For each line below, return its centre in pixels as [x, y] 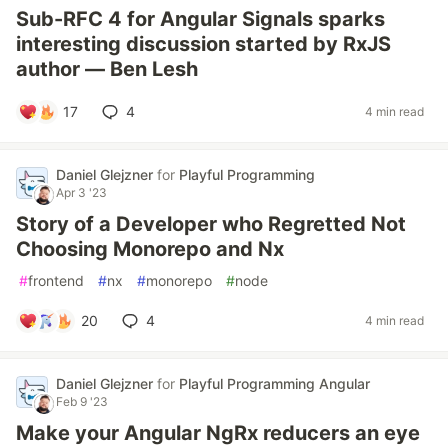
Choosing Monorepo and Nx [150, 248]
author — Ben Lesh [107, 68]
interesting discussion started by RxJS [203, 43]
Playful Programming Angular [274, 383]
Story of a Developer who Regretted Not [211, 223]
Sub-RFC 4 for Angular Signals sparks [200, 18]
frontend [56, 280]
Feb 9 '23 [82, 401]
